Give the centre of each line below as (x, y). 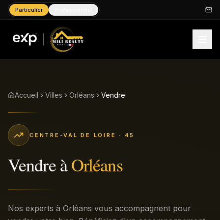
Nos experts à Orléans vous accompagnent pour (99, 208)
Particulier (29, 10)
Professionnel (73, 10)
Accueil (27, 95)
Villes (54, 95)
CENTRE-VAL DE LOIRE (73, 135)
